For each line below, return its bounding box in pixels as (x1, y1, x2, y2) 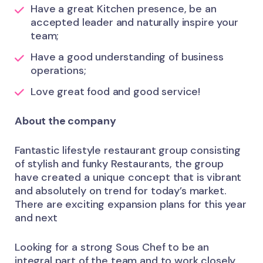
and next (15, 210, 58, 225)
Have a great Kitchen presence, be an (31, 2, 217, 16)
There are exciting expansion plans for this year (15, 197, 247, 211)
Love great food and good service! (31, 84, 201, 99)
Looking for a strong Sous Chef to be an (15, 240, 210, 254)
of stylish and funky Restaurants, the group (15, 156, 224, 171)
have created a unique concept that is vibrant (15, 170, 242, 184)
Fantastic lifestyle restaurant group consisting (15, 143, 241, 157)
